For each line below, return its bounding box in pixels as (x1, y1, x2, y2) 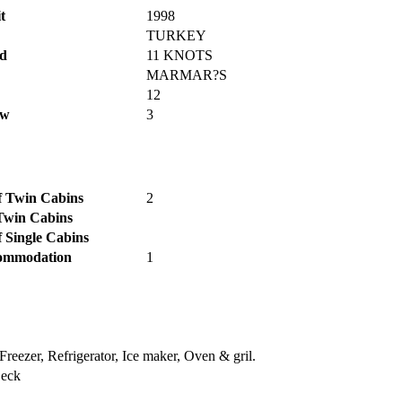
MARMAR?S (146, 66, 227, 83)
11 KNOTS (146, 47, 213, 63)
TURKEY (146, 27, 206, 43)
